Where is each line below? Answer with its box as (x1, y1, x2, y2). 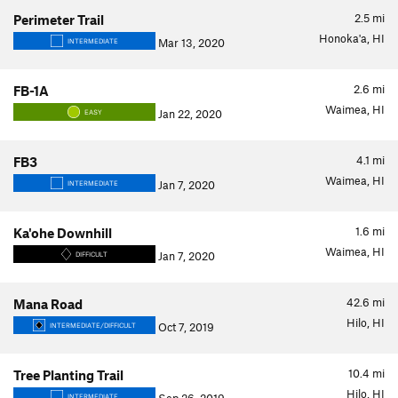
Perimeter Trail (13, 12, 104, 28)
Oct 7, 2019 (155, 320, 214, 334)
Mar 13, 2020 (155, 36, 225, 50)
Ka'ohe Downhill (13, 225, 112, 241)
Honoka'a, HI (319, 31, 385, 45)
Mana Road (13, 296, 83, 312)
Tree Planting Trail (13, 367, 123, 383)
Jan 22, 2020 (155, 107, 222, 121)
